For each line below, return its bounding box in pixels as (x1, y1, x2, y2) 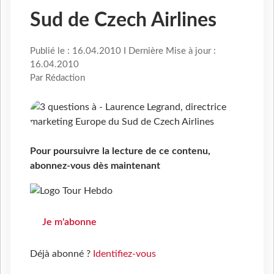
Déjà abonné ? (30, 249, 93, 259)
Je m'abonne (42, 217, 97, 228)
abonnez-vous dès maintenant (30, 161, 160, 171)
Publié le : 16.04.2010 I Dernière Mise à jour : (30, 46, 216, 56)
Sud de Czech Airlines (30, 10, 217, 31)
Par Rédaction (30, 73, 85, 83)
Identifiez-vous (93, 249, 156, 259)
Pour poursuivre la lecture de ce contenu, (30, 146, 210, 157)
